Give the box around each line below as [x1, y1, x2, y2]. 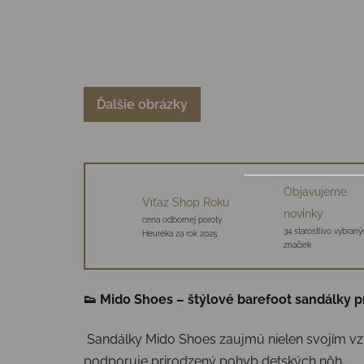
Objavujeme [283, 184, 347, 198]
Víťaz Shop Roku [142, 196, 229, 210]
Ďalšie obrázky [97, 96, 188, 112]
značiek [283, 240, 311, 249]
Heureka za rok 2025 [142, 229, 217, 239]
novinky [283, 206, 323, 220]
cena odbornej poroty [142, 215, 222, 225]
